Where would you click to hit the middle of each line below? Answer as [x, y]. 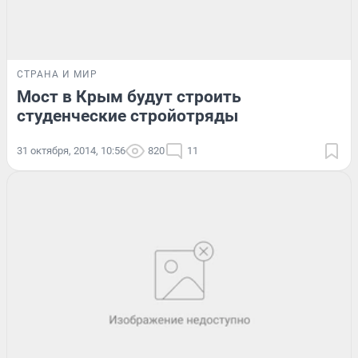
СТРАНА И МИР [57, 74]
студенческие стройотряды [127, 115]
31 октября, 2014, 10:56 [71, 150]
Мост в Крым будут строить [129, 96]
